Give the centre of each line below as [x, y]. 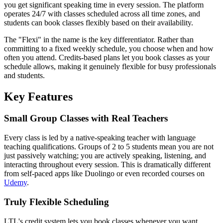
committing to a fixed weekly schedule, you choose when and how [109, 48]
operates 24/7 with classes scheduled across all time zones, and [102, 13]
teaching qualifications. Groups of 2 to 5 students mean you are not [109, 147]
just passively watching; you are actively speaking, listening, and [105, 156]
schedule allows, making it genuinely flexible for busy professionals [110, 66]
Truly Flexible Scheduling [56, 202]
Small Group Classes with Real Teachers [86, 118]
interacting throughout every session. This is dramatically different [107, 165]
